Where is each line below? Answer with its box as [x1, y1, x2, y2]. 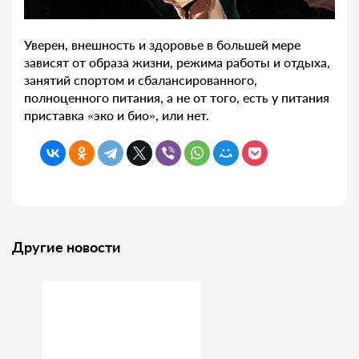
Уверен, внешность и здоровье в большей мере [24, 36, 301, 52]
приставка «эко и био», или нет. [24, 107, 209, 123]
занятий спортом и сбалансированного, [24, 71, 257, 87]
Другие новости [12, 237, 121, 256]
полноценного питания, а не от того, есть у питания [24, 89, 329, 105]
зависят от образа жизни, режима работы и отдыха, [24, 54, 330, 70]
